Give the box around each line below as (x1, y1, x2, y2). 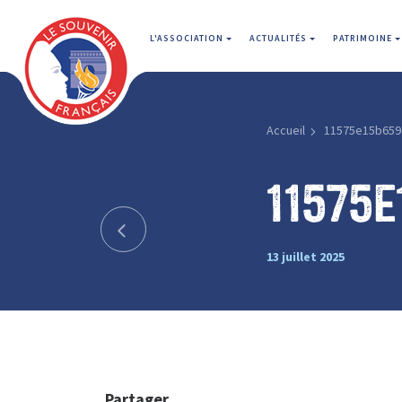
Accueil (266, 122, 305, 138)
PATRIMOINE (333, 32, 395, 44)
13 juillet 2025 (266, 248, 345, 265)
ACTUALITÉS (249, 32, 310, 44)
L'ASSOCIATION (150, 32, 226, 44)
